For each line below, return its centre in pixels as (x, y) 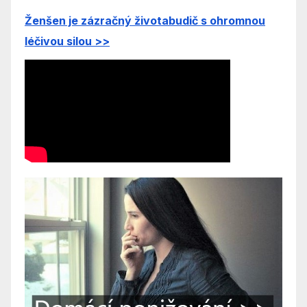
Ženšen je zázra (68, 20)
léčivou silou (60, 41)
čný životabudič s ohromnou (188, 20)
